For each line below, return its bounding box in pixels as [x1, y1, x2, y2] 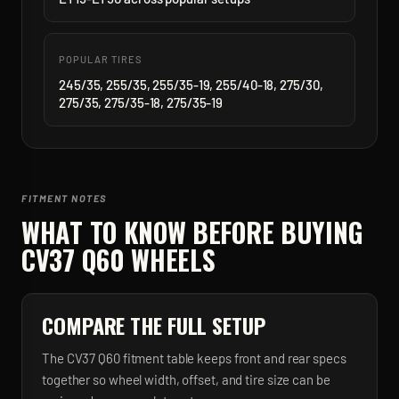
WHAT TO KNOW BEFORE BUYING [21, 212, 363, 252]
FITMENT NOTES [21, 192, 108, 204]
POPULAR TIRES [59, 53, 142, 65]
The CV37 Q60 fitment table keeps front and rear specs [42, 350, 346, 366]
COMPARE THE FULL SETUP [42, 309, 265, 341]
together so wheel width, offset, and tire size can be [42, 371, 330, 387]
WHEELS [124, 240, 216, 280]
